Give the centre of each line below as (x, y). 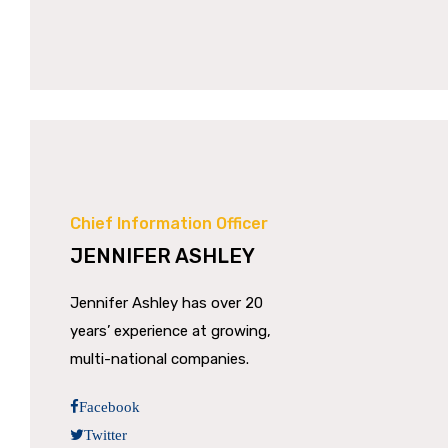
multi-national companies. (159, 359)
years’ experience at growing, (170, 331)
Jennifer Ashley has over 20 (166, 303)
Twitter (105, 434)
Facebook (109, 406)
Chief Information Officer (169, 223)
